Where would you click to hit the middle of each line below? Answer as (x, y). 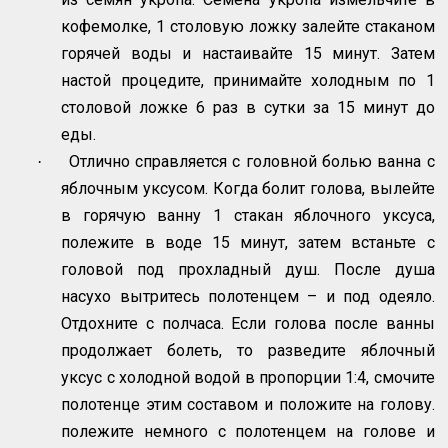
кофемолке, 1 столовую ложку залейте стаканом (248, 27)
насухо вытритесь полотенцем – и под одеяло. (248, 297)
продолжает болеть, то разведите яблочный (248, 351)
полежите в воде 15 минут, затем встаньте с (248, 243)
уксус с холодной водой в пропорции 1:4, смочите (248, 378)
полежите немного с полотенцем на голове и (248, 432)
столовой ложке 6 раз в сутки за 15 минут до (248, 108)
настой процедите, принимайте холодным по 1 (248, 81)
